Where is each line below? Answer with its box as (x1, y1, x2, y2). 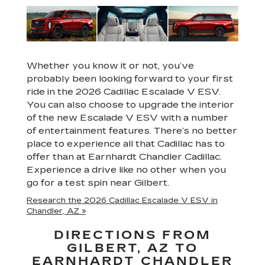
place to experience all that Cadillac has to (27, 138, 225, 150)
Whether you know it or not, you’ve (27, 60, 194, 72)
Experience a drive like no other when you (27, 164, 226, 176)
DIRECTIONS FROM (54, 228, 211, 243)
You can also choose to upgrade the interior (27, 99, 234, 111)
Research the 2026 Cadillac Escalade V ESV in (27, 196, 218, 206)
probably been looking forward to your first (27, 73, 233, 85)
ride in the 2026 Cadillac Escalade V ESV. (27, 86, 221, 98)
